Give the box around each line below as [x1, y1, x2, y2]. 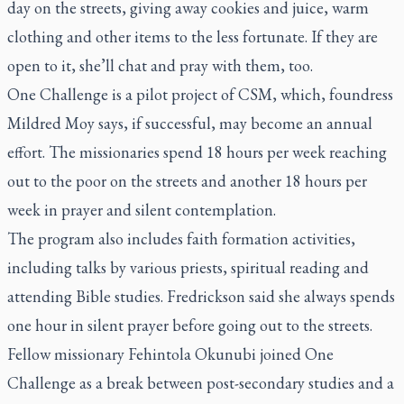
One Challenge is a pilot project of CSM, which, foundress [7, 84, 393, 105]
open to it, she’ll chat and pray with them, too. [7, 55, 313, 76]
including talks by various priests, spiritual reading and [7, 257, 369, 278]
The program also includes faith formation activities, [7, 228, 355, 249]
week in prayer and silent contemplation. [7, 199, 276, 220]
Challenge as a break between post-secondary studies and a [7, 372, 394, 393]
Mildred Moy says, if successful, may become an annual [7, 113, 372, 133]
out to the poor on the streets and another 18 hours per [7, 170, 367, 191]
